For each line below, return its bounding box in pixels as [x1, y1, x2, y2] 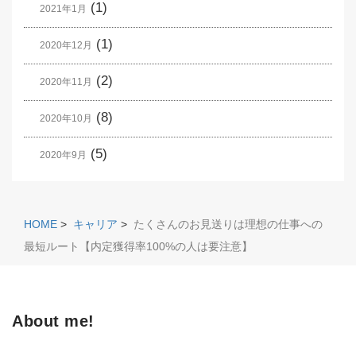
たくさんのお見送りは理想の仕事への [133, 218, 323, 231]
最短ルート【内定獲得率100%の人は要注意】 [24, 240, 253, 253]
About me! [12, 312, 95, 331]
